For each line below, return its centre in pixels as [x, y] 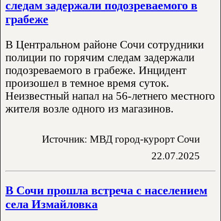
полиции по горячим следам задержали [100, 57]
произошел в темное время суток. [87, 83]
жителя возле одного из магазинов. [90, 109]
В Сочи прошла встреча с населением [106, 190]
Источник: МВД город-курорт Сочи [121, 139]
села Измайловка [52, 204]
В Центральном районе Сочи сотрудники [105, 44]
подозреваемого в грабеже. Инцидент [96, 70]
